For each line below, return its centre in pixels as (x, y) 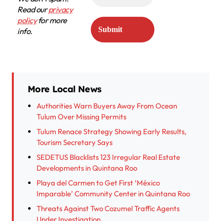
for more (52, 20)
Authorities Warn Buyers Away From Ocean (107, 106)
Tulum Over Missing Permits (81, 117)
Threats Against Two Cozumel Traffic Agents (108, 209)
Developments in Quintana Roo (87, 168)
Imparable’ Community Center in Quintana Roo (113, 194)
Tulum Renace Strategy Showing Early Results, (111, 132)
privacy (60, 10)
